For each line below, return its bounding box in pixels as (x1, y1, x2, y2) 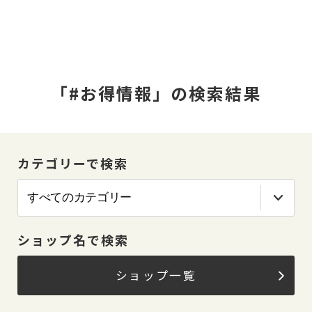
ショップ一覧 (115, 267, 197, 283)
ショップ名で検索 (17, 231, 129, 249)
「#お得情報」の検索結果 (51, 81, 261, 105)
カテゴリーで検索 (17, 154, 128, 172)
